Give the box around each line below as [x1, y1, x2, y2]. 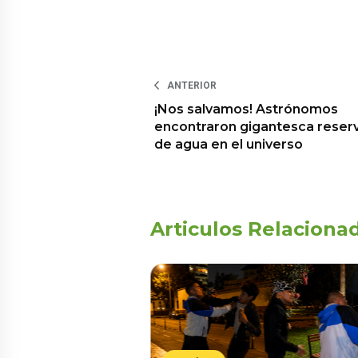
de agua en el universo [154, 137, 303, 153]
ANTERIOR [167, 80, 217, 92]
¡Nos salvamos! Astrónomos [154, 101, 338, 117]
